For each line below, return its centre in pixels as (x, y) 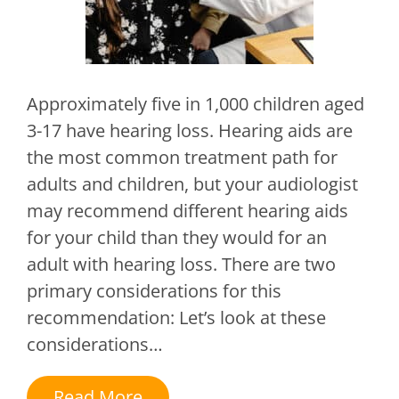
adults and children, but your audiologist (192, 184)
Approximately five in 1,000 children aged (195, 104)
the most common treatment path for (182, 158)
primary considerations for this (154, 291)
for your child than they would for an (177, 238)
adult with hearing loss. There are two (181, 265)
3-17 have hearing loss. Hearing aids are (190, 131)
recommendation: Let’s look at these (176, 318)
